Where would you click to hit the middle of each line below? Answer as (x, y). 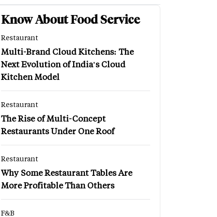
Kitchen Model (30, 76)
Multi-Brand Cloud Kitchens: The (67, 51)
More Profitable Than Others (58, 185)
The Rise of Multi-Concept (53, 118)
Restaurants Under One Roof (58, 131)
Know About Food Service (70, 19)
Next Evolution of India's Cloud (63, 64)
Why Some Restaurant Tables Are (67, 172)
